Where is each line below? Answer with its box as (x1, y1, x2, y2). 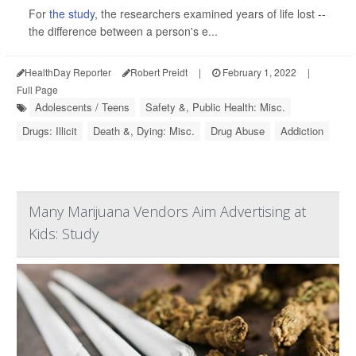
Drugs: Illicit (22, 123, 77, 138)
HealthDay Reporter (25, 65, 111, 79)
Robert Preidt (130, 65, 188, 79)
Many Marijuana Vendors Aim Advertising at (29, 202, 306, 221)
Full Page (17, 83, 58, 96)
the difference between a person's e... (29, 23, 218, 39)
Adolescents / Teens (35, 99, 130, 114)
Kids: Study (29, 224, 99, 243)
